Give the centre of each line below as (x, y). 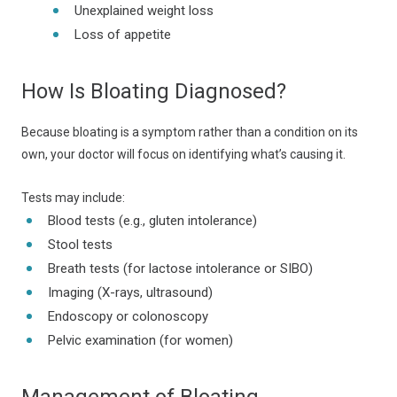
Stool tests (80, 245)
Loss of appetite (123, 35)
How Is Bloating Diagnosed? (154, 91)
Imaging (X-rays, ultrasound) (130, 292)
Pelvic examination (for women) (140, 340)
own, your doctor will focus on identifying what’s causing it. (183, 154)
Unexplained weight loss (144, 11)
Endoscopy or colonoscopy (128, 316)
